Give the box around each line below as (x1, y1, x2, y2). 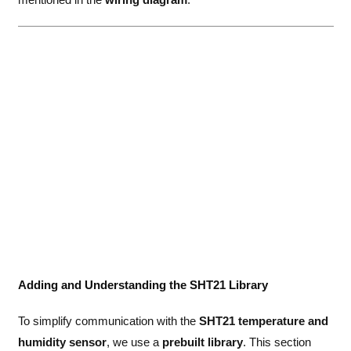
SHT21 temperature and (198, 314, 328, 328)
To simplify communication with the (17, 314, 199, 328)
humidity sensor (17, 335, 107, 349)
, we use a (106, 335, 162, 349)
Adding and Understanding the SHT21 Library (17, 277, 268, 291)
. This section (242, 335, 311, 349)
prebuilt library (161, 335, 243, 349)
